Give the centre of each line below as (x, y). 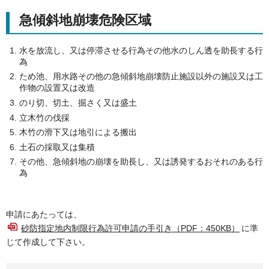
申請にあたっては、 (44, 214)
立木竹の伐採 (44, 117)
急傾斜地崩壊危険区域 (85, 20)
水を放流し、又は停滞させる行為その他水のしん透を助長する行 (141, 50)
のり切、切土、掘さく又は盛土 (78, 102)
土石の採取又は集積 (57, 147)
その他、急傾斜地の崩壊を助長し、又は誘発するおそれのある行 (141, 162)
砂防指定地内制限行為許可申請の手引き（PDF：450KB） (130, 228)
